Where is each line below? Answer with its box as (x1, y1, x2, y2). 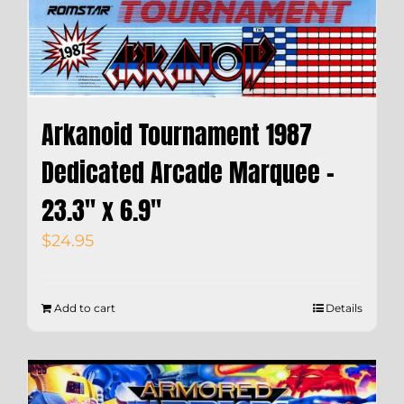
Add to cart (54, 301, 115, 316)
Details (326, 301, 363, 316)
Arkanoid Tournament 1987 (41, 115, 312, 154)
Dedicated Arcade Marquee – (41, 153, 335, 192)
